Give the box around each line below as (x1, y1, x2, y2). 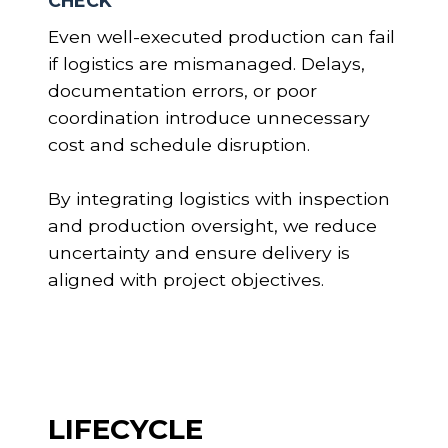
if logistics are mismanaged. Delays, (48, 52, 365, 74)
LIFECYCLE (48, 411, 203, 446)
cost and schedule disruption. (48, 133, 310, 155)
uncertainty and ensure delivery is (48, 241, 350, 263)
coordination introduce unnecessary (48, 106, 370, 128)
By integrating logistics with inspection (48, 187, 390, 209)
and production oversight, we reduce (48, 214, 377, 236)
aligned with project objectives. (48, 268, 324, 290)
